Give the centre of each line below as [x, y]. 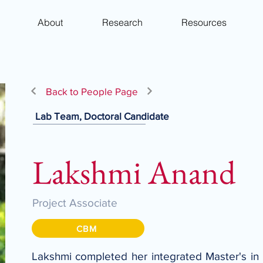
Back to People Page [92, 91]
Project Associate [75, 203]
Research [122, 22]
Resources [204, 22]
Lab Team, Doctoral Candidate [102, 116]
